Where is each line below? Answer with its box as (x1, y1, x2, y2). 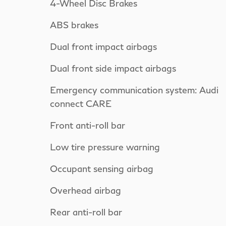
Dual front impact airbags (50, 40, 157, 52)
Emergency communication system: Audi (50, 84, 218, 95)
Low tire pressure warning (50, 141, 160, 152)
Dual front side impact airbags (50, 62, 176, 74)
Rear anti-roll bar (50, 206, 122, 217)
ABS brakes (50, 19, 98, 30)
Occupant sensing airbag (50, 162, 153, 174)
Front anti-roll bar (50, 119, 125, 131)
